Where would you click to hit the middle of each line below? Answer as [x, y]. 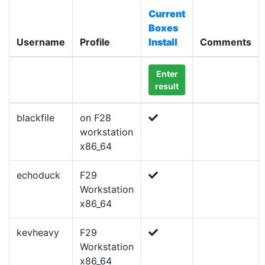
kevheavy [38, 232]
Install [163, 42]
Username [41, 42]
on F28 [96, 118]
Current [167, 14]
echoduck [38, 175]
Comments [226, 42]
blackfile [35, 118]
